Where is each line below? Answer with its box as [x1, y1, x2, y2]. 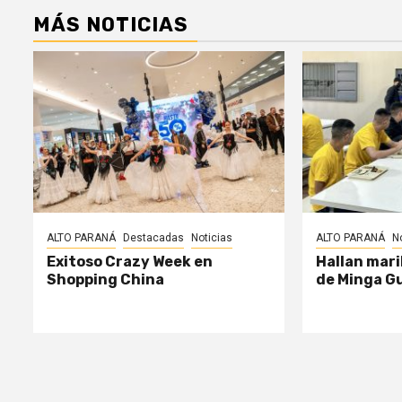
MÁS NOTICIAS [33, 13, 188, 38]
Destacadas [123, 232, 184, 245]
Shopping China [47, 271, 164, 289]
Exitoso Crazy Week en [47, 253, 213, 271]
